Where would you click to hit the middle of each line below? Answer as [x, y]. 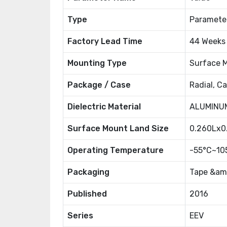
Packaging [88, 172]
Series [80, 216]
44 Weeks [207, 41]
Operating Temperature [116, 150]
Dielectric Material [104, 107]
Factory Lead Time [105, 41]
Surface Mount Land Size [118, 128]
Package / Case [99, 85]
